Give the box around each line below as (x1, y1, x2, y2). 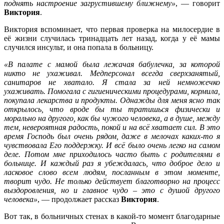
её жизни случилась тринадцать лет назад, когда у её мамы (4, 34, 220, 43)
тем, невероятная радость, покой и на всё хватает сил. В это (4, 123, 220, 132)
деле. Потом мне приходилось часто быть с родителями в (4, 150, 220, 159)
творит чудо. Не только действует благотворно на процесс (4, 177, 220, 186)
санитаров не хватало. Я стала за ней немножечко (4, 78, 220, 87)
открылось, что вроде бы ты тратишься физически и (4, 105, 220, 114)
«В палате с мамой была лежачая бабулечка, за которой (4, 60, 220, 69)
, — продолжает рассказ (37, 195, 121, 204)
